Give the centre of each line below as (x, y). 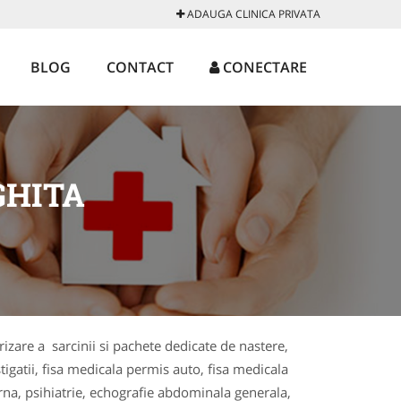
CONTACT (140, 67)
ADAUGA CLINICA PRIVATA (252, 14)
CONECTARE (263, 67)
